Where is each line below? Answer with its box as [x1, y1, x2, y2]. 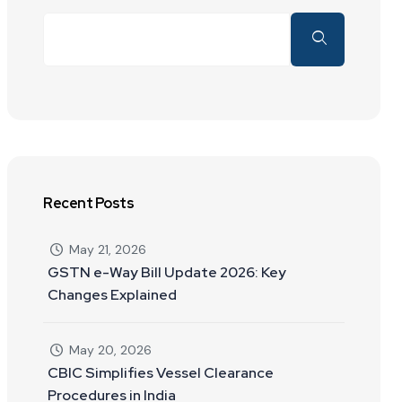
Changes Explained [48, 284, 177, 304]
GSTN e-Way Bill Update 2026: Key [48, 262, 286, 282]
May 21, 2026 [65, 240, 146, 258]
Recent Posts [43, 193, 135, 213]
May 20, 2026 [65, 341, 152, 358]
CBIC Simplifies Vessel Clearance [48, 363, 274, 382]
